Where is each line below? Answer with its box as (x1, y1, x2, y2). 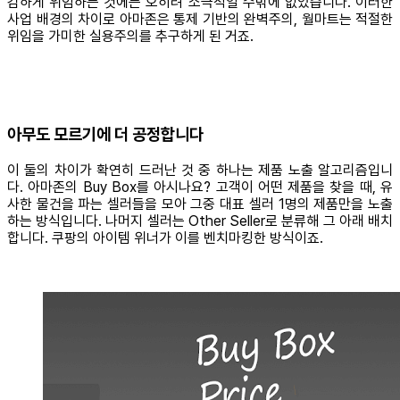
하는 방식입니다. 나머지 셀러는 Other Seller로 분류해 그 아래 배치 (7, 212, 393, 229)
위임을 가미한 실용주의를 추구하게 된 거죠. (7, 28, 254, 46)
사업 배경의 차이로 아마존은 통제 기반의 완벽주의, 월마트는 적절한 (7, 11, 393, 29)
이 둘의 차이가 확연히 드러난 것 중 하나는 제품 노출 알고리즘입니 (7, 161, 393, 179)
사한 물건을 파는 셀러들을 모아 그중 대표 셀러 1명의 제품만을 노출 (7, 195, 393, 212)
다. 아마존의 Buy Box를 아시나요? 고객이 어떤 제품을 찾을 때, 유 (7, 178, 393, 196)
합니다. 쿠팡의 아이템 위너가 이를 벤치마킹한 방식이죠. (7, 229, 323, 246)
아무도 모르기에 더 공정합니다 (7, 123, 204, 145)
